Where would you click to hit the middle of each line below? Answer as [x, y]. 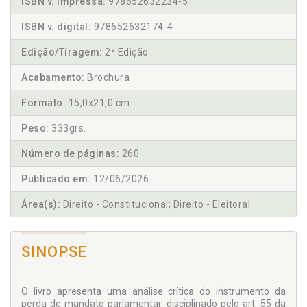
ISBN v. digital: [56, 27]
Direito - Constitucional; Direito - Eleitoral [155, 205]
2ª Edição [125, 52]
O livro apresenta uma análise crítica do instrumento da [153, 292]
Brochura [107, 78]
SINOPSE [54, 252]
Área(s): [41, 205]
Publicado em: [56, 179]
